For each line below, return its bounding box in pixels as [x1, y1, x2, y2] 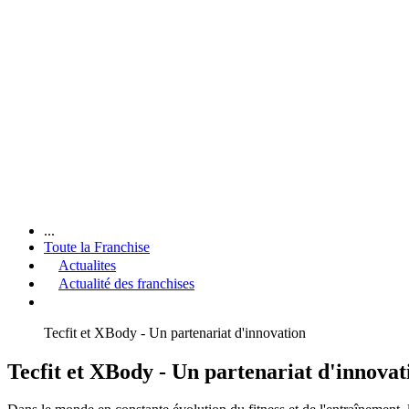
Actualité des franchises [58, 275, 194, 291]
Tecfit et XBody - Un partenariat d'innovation [44, 324, 306, 341]
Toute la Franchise [44, 238, 150, 255]
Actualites [58, 257, 116, 273]
